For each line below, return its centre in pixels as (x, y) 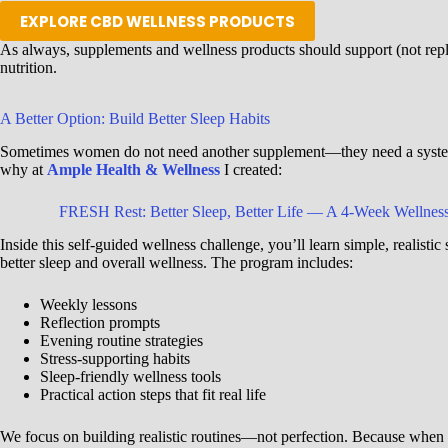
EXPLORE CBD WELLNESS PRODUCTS (157, 21)
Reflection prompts (100, 323)
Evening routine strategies (121, 341)
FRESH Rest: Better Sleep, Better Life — (190, 212)
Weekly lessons (88, 305)
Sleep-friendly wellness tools (130, 377)
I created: (251, 170)
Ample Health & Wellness (133, 170)
